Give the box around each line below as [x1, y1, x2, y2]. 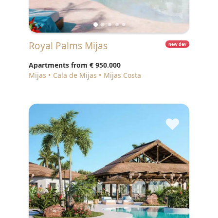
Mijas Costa [104, 71, 141, 80]
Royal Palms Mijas [35, 39, 108, 52]
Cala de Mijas [53, 71, 97, 80]
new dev [168, 41, 187, 48]
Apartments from [29, 60, 90, 70]
